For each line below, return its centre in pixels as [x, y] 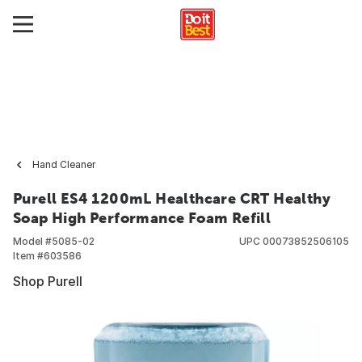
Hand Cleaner [64, 164]
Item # [28, 256]
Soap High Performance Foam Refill [142, 218]
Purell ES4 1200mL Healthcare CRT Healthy [172, 198]
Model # [32, 241]
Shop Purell [48, 281]
